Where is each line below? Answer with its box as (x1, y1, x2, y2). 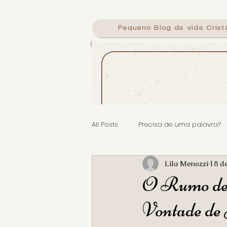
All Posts (92, 120, 118, 129)
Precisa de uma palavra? (138, 120, 221, 129)
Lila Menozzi (165, 159, 208, 168)
